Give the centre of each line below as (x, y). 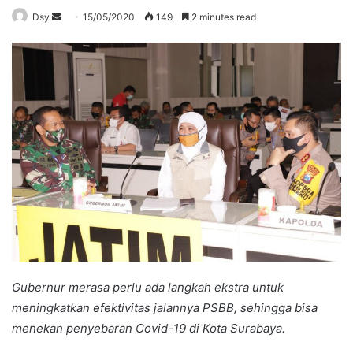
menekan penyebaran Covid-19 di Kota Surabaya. (149, 329)
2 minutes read (223, 17)
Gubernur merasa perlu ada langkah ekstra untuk (148, 288)
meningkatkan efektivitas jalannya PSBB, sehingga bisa (165, 308)
